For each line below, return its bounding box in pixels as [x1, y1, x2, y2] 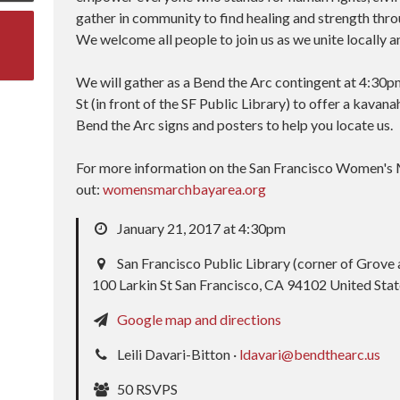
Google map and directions [117, 311, 282, 328]
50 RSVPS [114, 380, 179, 397]
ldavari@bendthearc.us [239, 346, 381, 362]
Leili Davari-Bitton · [114, 346, 240, 362]
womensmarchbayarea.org [103, 180, 267, 197]
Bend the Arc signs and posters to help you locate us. [76, 116, 396, 133]
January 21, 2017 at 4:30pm [114, 220, 287, 237]
